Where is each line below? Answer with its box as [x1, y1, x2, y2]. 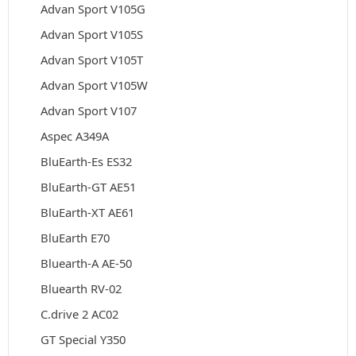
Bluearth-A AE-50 [41, 255, 132, 271]
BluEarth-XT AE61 [41, 204, 134, 220]
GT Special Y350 [41, 331, 126, 347]
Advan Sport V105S [41, 26, 143, 42]
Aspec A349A [41, 128, 109, 144]
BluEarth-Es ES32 [41, 153, 132, 169]
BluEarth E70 [41, 230, 110, 246]
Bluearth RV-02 [41, 281, 122, 296]
